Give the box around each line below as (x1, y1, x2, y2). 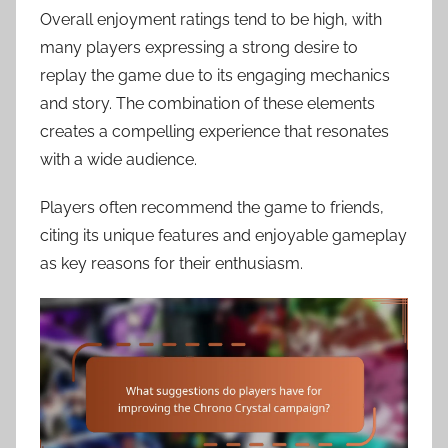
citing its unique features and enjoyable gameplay (40, 225, 407, 245)
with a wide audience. (40, 149, 197, 169)
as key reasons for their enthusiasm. (40, 253, 303, 273)
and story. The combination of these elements (40, 93, 375, 113)
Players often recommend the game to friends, (40, 197, 384, 217)
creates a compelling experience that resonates (40, 121, 389, 141)
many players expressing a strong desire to (40, 37, 358, 57)
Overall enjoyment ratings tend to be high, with (40, 9, 382, 29)
